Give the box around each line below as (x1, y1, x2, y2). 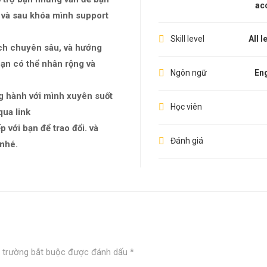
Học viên (170, 101, 202, 111)
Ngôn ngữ (170, 67, 207, 77)
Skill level (170, 33, 204, 44)
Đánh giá (170, 135, 203, 145)
